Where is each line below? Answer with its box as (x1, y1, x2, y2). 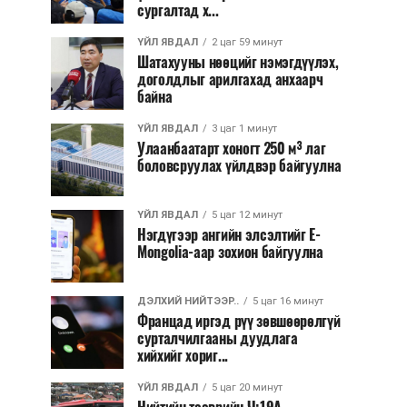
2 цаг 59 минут (212, 36, 283, 48)
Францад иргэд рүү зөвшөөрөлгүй (137, 312, 341, 331)
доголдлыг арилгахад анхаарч (137, 70, 323, 89)
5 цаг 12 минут (212, 209, 283, 221)
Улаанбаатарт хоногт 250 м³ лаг (137, 139, 326, 158)
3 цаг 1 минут (212, 123, 277, 134)
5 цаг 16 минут (253, 295, 323, 307)
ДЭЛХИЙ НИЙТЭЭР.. (137, 295, 239, 307)
